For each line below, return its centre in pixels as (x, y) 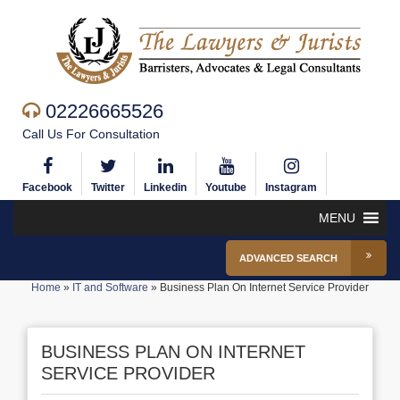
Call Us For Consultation (91, 134)
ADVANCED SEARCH (288, 258)
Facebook (47, 187)
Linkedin (165, 187)
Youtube (226, 187)
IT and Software (110, 287)
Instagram (291, 187)
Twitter (108, 187)
